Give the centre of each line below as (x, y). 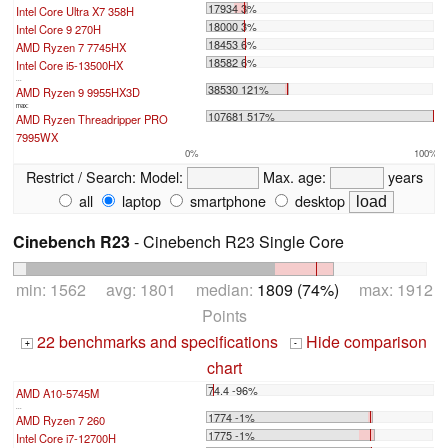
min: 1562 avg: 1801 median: (136, 290)
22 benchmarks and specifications (155, 342)
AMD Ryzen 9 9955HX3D (78, 91)
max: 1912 (385, 290)
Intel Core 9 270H (58, 28)
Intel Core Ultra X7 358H (75, 10)
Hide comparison (364, 342)
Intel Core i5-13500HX (69, 64)
